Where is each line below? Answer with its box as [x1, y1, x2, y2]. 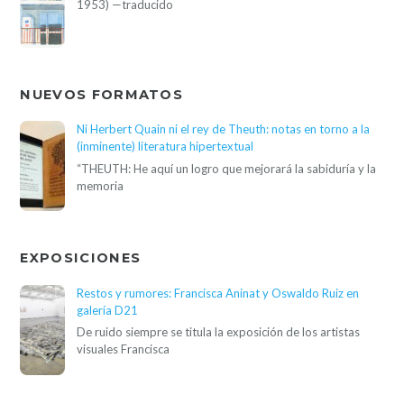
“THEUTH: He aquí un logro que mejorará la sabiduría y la [77, 161, 377, 176]
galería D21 [77, 302, 139, 317]
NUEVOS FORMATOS [20, 86, 184, 103]
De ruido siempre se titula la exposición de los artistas [77, 324, 361, 339]
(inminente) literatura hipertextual [77, 139, 254, 154]
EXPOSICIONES [20, 250, 142, 267]
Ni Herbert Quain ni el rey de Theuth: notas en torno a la [77, 122, 371, 137]
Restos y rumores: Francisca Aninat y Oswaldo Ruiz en [77, 285, 360, 300]
